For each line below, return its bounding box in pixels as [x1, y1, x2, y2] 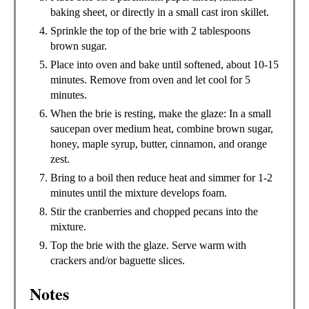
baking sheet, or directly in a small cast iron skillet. [50, 6, 269, 18]
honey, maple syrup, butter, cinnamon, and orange [50, 137, 267, 150]
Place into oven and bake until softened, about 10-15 [50, 58, 279, 70]
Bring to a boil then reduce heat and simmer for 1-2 [50, 171, 272, 183]
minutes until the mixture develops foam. [50, 186, 227, 199]
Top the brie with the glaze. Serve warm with [50, 239, 246, 251]
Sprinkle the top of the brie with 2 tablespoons [50, 24, 250, 37]
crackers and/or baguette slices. [50, 254, 185, 266]
